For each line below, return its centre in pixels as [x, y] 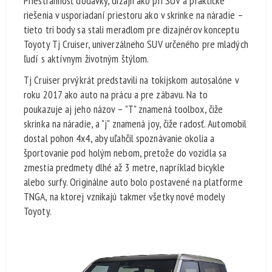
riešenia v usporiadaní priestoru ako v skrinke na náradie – [133, 15]
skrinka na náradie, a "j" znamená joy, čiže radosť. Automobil [135, 123]
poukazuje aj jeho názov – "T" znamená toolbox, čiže [124, 109]
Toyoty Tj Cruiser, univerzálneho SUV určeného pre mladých [136, 44]
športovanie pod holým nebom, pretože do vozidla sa [125, 152]
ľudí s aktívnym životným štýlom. [89, 58]
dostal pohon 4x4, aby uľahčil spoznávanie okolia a [119, 138]
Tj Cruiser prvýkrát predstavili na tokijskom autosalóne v [131, 80]
